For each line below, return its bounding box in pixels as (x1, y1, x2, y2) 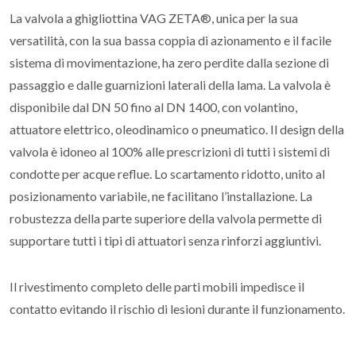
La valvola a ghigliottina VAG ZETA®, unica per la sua (10, 10, 298, 25)
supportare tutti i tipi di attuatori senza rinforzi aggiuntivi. (10, 233, 321, 248)
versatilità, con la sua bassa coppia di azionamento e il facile (10, 33, 331, 48)
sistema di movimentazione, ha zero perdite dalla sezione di (10, 55, 329, 70)
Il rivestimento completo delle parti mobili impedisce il (10, 279, 304, 294)
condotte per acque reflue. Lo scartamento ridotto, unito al (10, 166, 325, 181)
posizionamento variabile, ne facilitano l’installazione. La (10, 188, 312, 203)
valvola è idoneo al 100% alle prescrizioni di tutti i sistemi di (10, 144, 330, 159)
